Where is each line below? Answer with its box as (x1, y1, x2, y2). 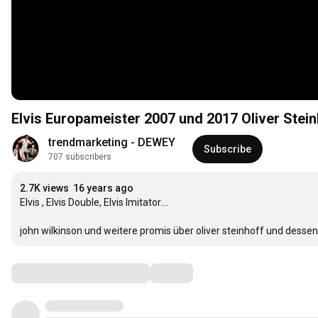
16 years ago (73, 182, 133, 194)
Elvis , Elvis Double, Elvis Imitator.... (20, 197, 169, 209)
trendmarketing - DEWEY (48, 136, 175, 150)
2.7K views (20, 182, 69, 194)
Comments (11, 264, 82, 282)
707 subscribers (48, 152, 111, 163)
